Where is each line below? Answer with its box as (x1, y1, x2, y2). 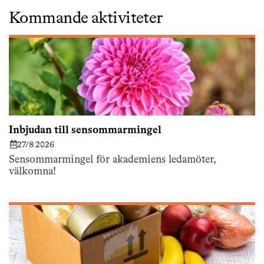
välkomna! (9, 166, 56, 177)
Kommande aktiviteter (9, 10, 163, 27)
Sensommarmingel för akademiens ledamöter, (9, 154, 216, 165)
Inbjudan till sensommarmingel (9, 125, 161, 136)
